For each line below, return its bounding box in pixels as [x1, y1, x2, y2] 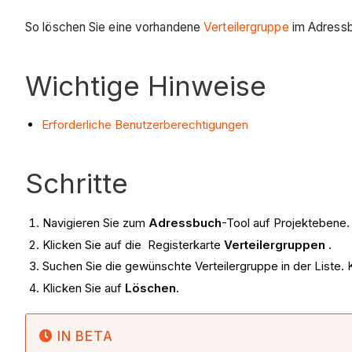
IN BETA [57, 328, 113, 345]
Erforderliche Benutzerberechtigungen [42, 116, 248, 132]
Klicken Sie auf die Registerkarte [42, 236, 225, 252]
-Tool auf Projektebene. [222, 214, 350, 230]
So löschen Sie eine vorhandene [25, 19, 204, 35]
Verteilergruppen [224, 236, 329, 252]
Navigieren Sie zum [42, 214, 149, 230]
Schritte [25, 166, 128, 200]
